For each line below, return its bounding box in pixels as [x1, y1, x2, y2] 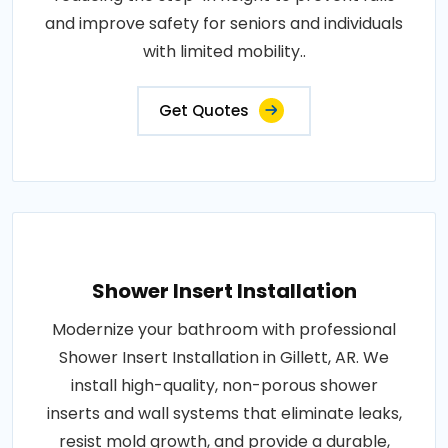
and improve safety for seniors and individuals [45, 11, 403, 35]
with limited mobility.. [142, 39, 306, 63]
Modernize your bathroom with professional [52, 317, 396, 341]
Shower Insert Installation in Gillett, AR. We [59, 345, 389, 369]
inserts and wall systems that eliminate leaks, [46, 401, 402, 425]
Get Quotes [159, 99, 249, 121]
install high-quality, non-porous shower [70, 373, 378, 397]
